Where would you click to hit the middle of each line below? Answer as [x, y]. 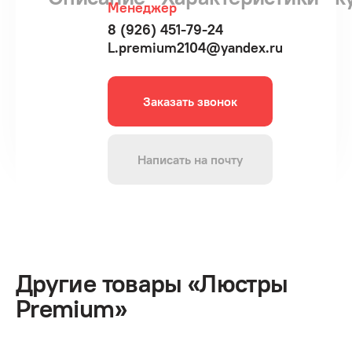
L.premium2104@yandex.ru [195, 48]
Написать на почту [190, 159]
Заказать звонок [190, 101]
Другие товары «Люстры [152, 283]
